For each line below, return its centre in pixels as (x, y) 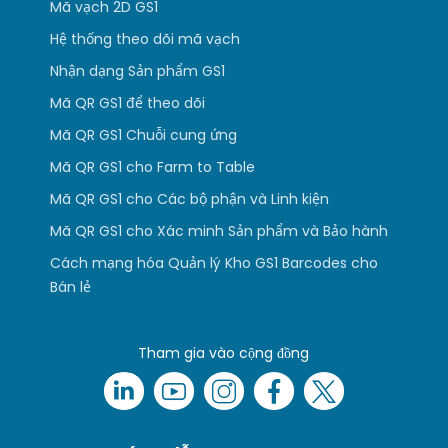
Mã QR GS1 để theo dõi (128, 103)
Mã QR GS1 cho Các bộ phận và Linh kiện (190, 199)
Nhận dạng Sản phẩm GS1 (138, 71)
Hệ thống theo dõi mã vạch (145, 39)
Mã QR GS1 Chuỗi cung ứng (144, 135)
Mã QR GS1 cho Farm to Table (153, 167)
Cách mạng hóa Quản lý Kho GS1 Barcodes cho (214, 263)
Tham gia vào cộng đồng (224, 353)
